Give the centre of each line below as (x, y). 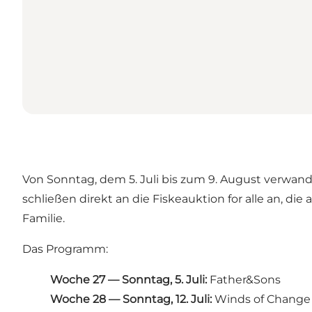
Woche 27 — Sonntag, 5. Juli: (128, 279)
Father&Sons (244, 279)
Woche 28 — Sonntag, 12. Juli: (131, 299)
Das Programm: (65, 249)
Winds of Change (261, 299)
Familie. (44, 218)
